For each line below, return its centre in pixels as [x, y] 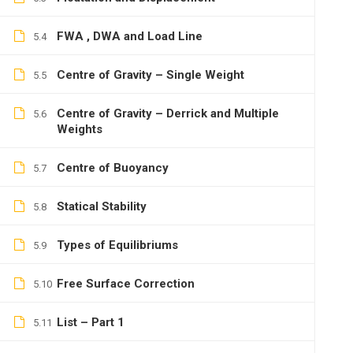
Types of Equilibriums [117, 245]
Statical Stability [102, 206]
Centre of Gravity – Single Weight [150, 75]
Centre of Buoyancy [113, 168]
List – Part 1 [91, 322]
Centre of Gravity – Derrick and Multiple [168, 113]
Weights [80, 129]
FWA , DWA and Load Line [130, 36]
